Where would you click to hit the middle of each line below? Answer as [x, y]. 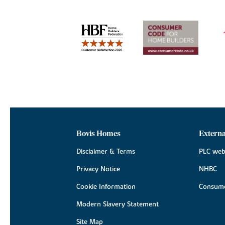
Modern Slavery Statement [118, 204]
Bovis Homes [98, 133]
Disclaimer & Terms [106, 151]
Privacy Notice [98, 169]
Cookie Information [106, 187]
